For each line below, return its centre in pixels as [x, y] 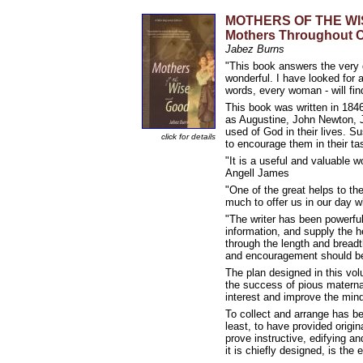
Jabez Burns [255, 49]
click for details [188, 137]
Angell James [257, 173]
